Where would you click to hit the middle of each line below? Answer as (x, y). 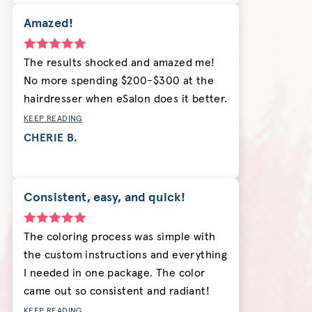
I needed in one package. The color (115, 273)
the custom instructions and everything (126, 255)
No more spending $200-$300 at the (119, 81)
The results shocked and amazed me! (119, 63)
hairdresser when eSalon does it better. (126, 99)
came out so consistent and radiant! (117, 291)
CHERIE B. (50, 138)
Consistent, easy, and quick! (105, 198)
